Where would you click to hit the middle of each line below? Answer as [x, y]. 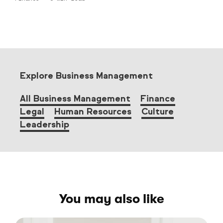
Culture [158, 112]
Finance [158, 99]
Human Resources [93, 112]
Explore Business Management [86, 76]
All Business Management [75, 99]
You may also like [111, 199]
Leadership [45, 125]
